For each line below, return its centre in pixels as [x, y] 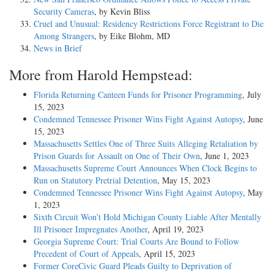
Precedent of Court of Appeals [86, 254]
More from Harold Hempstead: [101, 75]
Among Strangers [64, 36]
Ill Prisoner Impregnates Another [91, 229]
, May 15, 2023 [184, 180]
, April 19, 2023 [176, 229]
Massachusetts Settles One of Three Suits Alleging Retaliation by [146, 144]
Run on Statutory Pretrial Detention [95, 180]
